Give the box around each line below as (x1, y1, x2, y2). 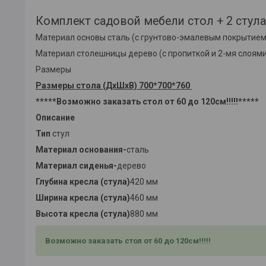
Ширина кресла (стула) (36, 193, 130, 203)
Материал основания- (36, 145, 126, 155)
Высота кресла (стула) (36, 209, 130, 219)
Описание (36, 113, 75, 123)
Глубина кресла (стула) (36, 177, 130, 187)
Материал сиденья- (36, 161, 117, 171)
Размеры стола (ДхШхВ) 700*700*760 (36, 81, 192, 91)
